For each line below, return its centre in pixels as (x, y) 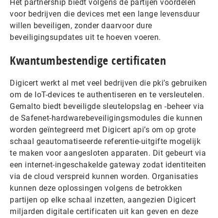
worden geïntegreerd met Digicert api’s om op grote (103, 129)
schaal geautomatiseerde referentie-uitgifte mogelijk (105, 141)
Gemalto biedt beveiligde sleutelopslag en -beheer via (107, 106)
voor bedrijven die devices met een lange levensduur (105, 14)
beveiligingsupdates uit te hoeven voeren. (85, 37)
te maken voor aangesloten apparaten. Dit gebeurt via (108, 153)
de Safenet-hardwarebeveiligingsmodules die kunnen (106, 118)
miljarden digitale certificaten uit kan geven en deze (104, 211)
